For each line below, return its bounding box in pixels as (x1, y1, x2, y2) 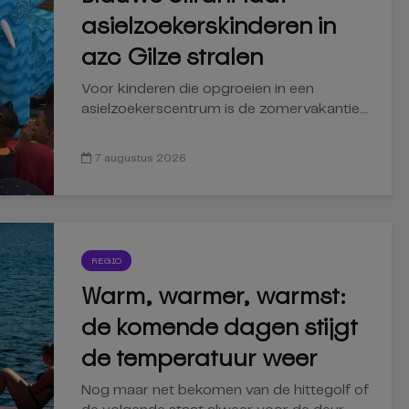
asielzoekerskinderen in (81, 10, 336, 41)
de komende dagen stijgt (81, 311, 358, 342)
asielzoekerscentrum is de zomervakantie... (81, 102, 368, 116)
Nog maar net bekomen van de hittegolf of (81, 383, 369, 397)
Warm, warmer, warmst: (81, 280, 346, 311)
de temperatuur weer (81, 342, 318, 373)
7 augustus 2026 (95, 152, 186, 163)
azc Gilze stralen (81, 41, 263, 72)
